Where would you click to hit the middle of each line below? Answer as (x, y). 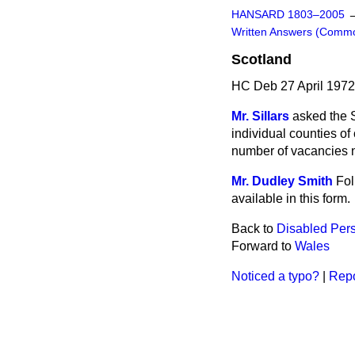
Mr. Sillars (260, 116)
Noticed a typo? (275, 276)
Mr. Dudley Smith (282, 181)
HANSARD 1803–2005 (288, 15)
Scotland (261, 59)
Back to (254, 229)
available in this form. (291, 198)
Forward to (263, 246)
